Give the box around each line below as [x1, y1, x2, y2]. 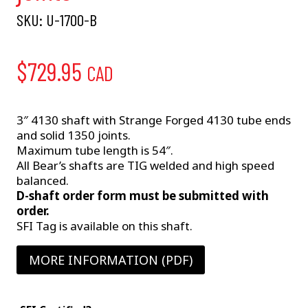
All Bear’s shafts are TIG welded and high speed [16, 157, 274, 174]
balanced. [16, 173, 69, 189]
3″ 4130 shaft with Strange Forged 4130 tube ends [16, 112, 291, 129]
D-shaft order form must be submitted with [16, 188, 269, 204]
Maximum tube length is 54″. [16, 142, 173, 159]
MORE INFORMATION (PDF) [29, 252, 192, 269]
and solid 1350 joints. [16, 127, 131, 144]
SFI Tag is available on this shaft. [16, 218, 192, 234]
